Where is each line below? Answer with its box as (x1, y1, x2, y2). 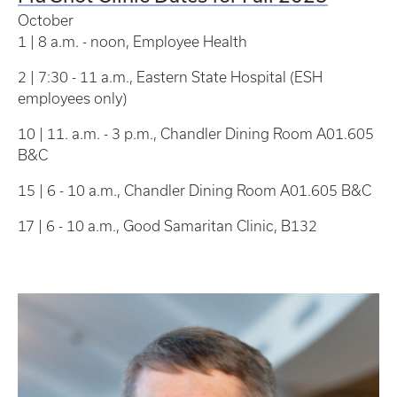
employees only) (18, 90, 127, 106)
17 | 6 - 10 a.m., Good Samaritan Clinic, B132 (18, 217, 317, 234)
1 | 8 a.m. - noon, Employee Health (18, 33, 247, 50)
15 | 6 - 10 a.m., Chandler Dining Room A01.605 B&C (18, 182, 371, 198)
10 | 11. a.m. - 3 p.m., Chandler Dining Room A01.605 (18, 125, 374, 142)
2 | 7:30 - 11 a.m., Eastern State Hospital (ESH (18, 68, 323, 85)
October (18, 12, 74, 28)
